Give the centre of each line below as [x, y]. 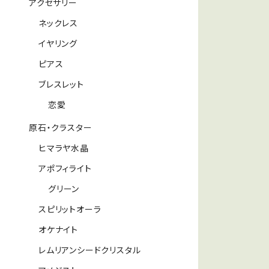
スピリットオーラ [70, 209]
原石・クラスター [61, 128]
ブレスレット [61, 84]
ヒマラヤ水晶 [64, 148]
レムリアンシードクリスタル [90, 250]
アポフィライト [65, 168]
